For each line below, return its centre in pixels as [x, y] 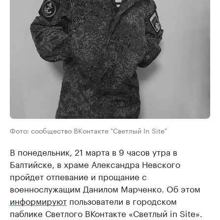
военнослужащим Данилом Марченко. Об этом [105, 188]
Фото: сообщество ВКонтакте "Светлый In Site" [88, 130]
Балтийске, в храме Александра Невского [95, 164]
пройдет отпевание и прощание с [78, 176]
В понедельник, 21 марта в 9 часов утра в [94, 151]
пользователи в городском [122, 201]
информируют [38, 201]
